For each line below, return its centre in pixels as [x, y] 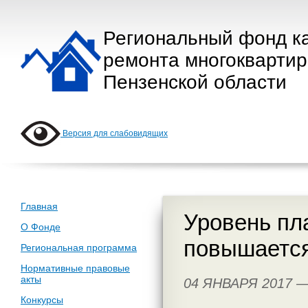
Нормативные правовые [75, 268]
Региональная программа [79, 247]
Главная [39, 206]
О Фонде [41, 227]
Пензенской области [195, 82]
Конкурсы [42, 300]
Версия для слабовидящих [114, 134]
